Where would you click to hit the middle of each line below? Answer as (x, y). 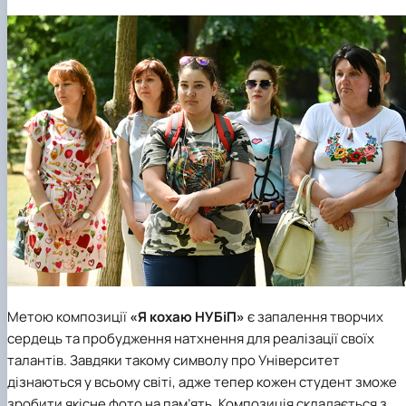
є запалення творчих (314, 316)
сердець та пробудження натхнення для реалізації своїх (191, 338)
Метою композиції (68, 316)
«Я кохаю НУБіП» (187, 316)
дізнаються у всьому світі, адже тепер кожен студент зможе (202, 382)
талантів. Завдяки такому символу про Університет (174, 360)
